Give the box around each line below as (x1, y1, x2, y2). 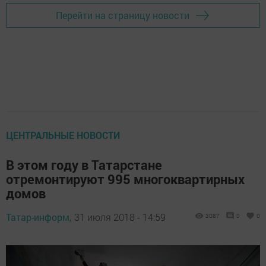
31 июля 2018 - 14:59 (74, 210, 166, 223)
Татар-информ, (6, 210, 71, 223)
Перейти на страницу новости (56, 9, 189, 22)
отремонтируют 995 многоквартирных (6, 170, 245, 188)
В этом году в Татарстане (6, 156, 162, 173)
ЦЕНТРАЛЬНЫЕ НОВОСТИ (6, 128, 120, 141)
